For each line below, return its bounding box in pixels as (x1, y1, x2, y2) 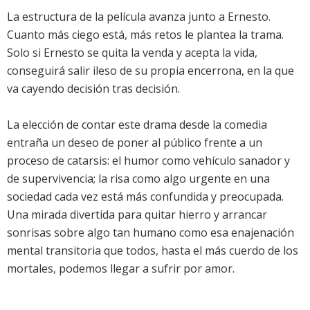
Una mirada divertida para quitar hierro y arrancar (7, 207, 267, 223)
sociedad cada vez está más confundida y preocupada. (7, 189, 284, 205)
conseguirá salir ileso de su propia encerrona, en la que (7, 63, 294, 79)
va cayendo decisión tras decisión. (7, 81, 180, 97)
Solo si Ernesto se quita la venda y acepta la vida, (7, 45, 257, 61)
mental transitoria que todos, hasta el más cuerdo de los (7, 243, 298, 259)
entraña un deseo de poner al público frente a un (7, 135, 262, 151)
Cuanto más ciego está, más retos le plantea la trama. (7, 27, 284, 43)
